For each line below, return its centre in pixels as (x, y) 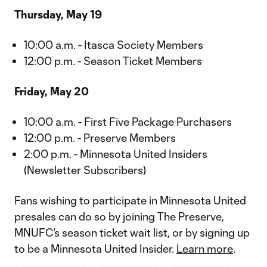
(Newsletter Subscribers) (85, 170)
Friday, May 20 (52, 91)
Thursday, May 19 (58, 14)
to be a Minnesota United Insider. (95, 249)
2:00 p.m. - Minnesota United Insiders (116, 154)
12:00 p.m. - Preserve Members (100, 138)
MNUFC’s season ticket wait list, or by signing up (132, 232)
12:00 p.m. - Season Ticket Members (113, 61)
